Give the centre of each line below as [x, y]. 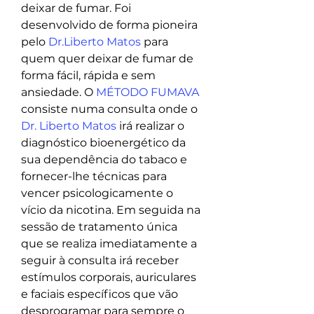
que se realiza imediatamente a [110, 244]
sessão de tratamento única [101, 227]
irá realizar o [152, 126]
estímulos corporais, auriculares [110, 278]
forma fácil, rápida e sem [90, 76]
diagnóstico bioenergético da [105, 143]
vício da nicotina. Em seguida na [112, 210]
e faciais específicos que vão [101, 294]
